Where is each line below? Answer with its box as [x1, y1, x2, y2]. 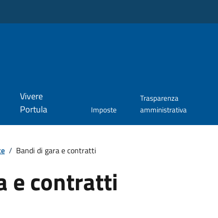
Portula [19, 103, 47, 116]
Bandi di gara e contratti [16, 144, 96, 156]
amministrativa [140, 104, 187, 116]
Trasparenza [140, 92, 179, 104]
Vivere [19, 90, 43, 103]
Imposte [91, 104, 117, 116]
